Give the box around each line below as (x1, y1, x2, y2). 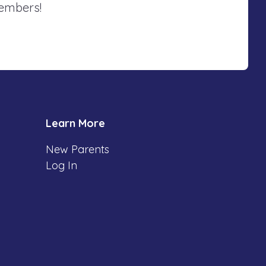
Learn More (46, 116, 105, 131)
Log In (46, 159, 77, 173)
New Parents (46, 142, 109, 157)
